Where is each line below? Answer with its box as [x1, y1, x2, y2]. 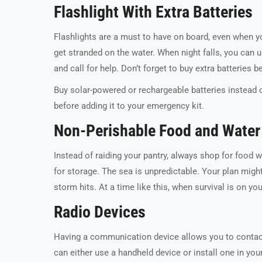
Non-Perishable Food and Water [54, 121, 260, 141]
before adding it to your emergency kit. [54, 101, 204, 112]
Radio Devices [54, 202, 146, 222]
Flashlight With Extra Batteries [54, 2, 253, 22]
